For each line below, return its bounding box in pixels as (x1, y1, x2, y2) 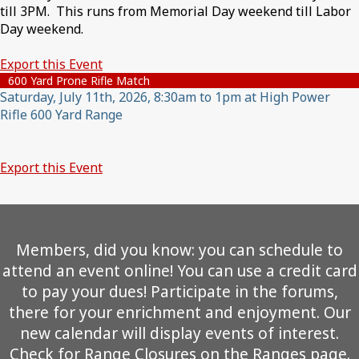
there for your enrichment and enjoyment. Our (8, 302, 351, 323)
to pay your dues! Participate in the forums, (21, 281, 338, 302)
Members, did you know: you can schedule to (16, 240, 343, 260)
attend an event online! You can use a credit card (2, 260, 357, 281)
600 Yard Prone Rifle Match (8, 73, 150, 88)
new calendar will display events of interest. (20, 323, 339, 344)
